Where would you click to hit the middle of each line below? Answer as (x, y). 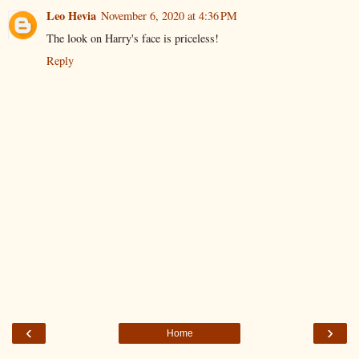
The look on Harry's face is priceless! (133, 38)
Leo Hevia (71, 15)
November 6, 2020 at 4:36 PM (169, 15)
